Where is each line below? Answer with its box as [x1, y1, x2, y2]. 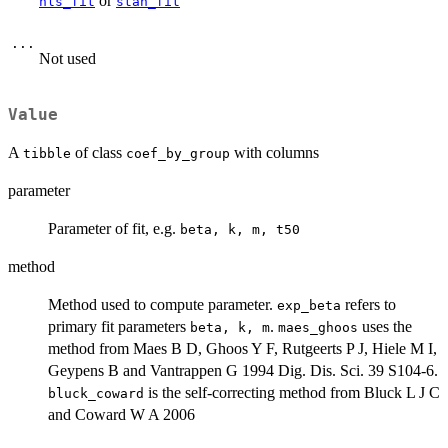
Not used [39, 50, 96, 68]
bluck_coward [48, 385, 144, 401]
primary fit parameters [48, 317, 190, 335]
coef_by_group [126, 145, 230, 161]
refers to [341, 295, 396, 313]
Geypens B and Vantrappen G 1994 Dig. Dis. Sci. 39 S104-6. [48, 361, 438, 379]
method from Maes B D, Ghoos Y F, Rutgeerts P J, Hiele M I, [48, 339, 437, 357]
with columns [230, 143, 319, 161]
